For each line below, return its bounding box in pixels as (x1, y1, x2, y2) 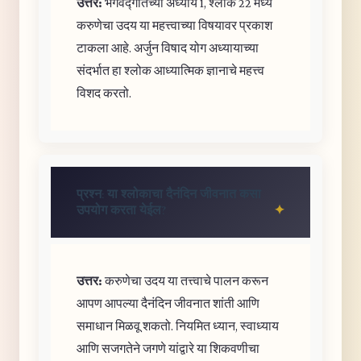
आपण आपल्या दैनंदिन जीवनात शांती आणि (77, 297, 259, 310)
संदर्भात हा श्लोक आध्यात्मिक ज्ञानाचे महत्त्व (77, 64, 264, 77)
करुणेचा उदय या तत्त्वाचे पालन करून (102, 274, 268, 288)
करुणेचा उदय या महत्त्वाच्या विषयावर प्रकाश (77, 19, 272, 32)
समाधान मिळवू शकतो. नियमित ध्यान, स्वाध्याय (77, 319, 279, 333)
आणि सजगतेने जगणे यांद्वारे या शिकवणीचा (77, 342, 259, 355)
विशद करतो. (77, 86, 131, 100)
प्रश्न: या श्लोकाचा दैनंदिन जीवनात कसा (77, 186, 261, 202)
